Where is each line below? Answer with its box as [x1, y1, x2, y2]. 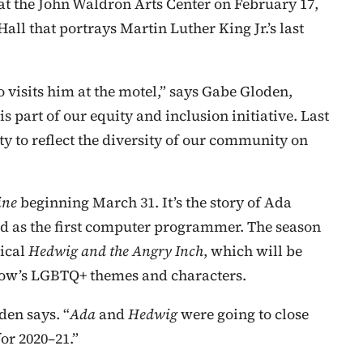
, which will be [203, 241, 302, 262]
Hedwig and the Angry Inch [28, 241, 203, 262]
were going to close [181, 305, 309, 325]
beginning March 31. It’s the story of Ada [20, 193, 292, 213]
